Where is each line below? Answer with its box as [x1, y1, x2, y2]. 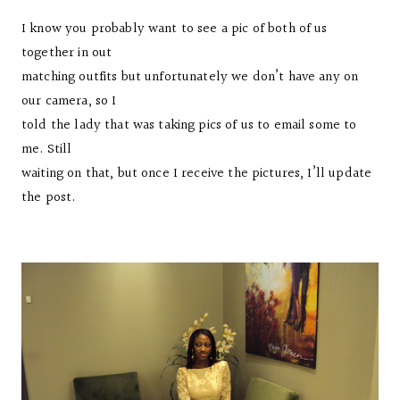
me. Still [21, 139, 72, 160]
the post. [21, 187, 76, 208]
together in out [21, 43, 112, 63]
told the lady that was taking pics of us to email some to [21, 115, 357, 136]
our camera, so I [21, 91, 117, 112]
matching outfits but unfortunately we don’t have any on [21, 67, 359, 87]
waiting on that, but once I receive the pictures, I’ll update [21, 163, 372, 184]
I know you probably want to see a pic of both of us [21, 19, 328, 39]
